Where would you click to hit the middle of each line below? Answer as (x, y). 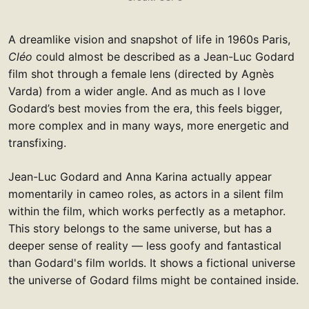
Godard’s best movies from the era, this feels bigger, (145, 108)
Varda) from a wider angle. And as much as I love (137, 91)
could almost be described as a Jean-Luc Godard (163, 56)
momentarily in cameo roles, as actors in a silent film (146, 193)
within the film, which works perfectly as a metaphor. (147, 211)
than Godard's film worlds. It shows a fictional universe (152, 262)
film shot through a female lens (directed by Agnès (141, 73)
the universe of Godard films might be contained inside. (153, 280)
